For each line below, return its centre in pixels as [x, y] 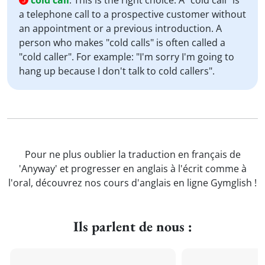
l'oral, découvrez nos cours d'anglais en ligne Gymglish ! [132, 183]
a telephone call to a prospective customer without [132, 14]
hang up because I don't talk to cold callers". [117, 71]
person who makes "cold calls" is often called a [122, 43]
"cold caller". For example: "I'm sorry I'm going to [127, 57]
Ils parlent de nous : [132, 226]
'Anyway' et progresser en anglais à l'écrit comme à [132, 169]
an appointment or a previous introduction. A [120, 28]
